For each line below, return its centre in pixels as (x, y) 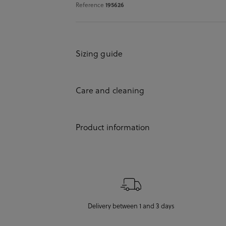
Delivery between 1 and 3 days (131, 205)
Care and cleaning (110, 90)
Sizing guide (99, 53)
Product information (113, 127)
